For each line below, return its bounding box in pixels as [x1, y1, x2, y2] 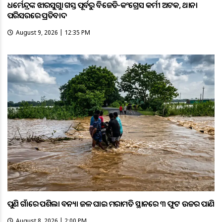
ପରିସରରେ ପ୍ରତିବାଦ [7, 10, 66, 21]
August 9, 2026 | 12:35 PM [16, 28, 90, 37]
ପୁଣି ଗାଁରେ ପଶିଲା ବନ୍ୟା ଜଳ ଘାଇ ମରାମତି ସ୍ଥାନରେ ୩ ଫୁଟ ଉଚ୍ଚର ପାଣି [7, 198, 215, 209]
